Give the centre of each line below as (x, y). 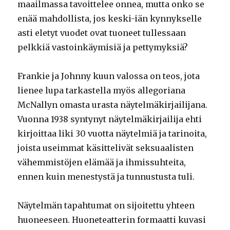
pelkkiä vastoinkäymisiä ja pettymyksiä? (103, 47)
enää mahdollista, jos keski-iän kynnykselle (110, 18)
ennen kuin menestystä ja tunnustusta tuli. (106, 176)
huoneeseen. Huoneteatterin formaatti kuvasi (112, 219)
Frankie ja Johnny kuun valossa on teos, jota (109, 76)
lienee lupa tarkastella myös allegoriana (102, 90)
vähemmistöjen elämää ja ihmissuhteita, (102, 162)
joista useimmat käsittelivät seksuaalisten (106, 148)
